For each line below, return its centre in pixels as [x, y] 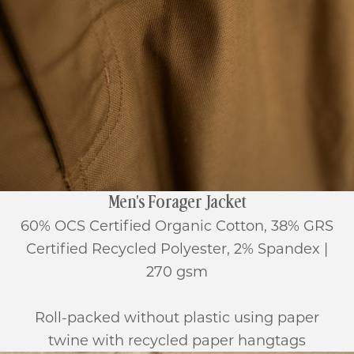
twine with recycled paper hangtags [177, 340]
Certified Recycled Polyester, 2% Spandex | [177, 249]
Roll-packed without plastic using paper [177, 317]
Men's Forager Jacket [177, 203]
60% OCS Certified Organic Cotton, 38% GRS [177, 226]
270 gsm [177, 271]
